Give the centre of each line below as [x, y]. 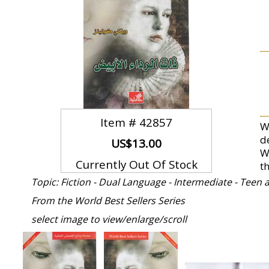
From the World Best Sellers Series [108, 201]
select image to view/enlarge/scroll [109, 219]
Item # [120, 122]
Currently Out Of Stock [136, 165]
